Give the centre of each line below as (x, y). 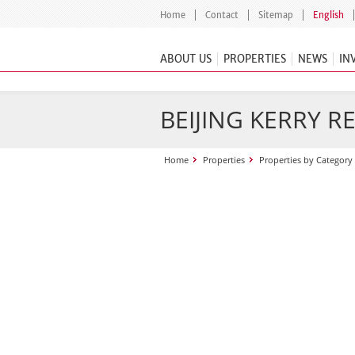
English (328, 15)
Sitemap (276, 15)
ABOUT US (186, 59)
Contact (222, 15)
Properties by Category (306, 160)
